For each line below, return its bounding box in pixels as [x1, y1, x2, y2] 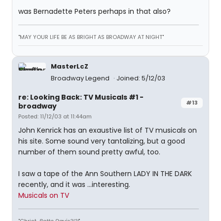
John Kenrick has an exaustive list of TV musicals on [18, 125, 197, 135]
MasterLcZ [51, 62, 88, 71]
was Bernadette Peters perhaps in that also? [18, 6, 171, 16]
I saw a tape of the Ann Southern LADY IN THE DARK [18, 169, 192, 179]
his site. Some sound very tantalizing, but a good [18, 136, 185, 146]
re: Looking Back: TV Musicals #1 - [18, 92, 144, 102]
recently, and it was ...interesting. [18, 180, 130, 189]
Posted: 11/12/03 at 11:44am [18, 112, 92, 120]
